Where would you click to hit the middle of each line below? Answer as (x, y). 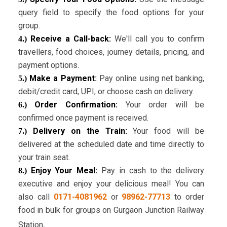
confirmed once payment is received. (83, 118)
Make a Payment (61, 79)
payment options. (48, 65)
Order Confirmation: (72, 105)
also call (36, 197)
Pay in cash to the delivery (153, 171)
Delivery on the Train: (77, 131)
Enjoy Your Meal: (66, 171)
